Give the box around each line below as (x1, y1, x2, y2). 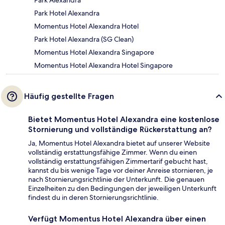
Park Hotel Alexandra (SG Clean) (34, 35, 134, 44)
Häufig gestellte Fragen (24, 91, 114, 101)
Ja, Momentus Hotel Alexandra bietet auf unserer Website (28, 139, 210, 148)
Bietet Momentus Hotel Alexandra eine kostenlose (28, 115, 219, 125)
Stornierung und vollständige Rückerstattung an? (28, 125, 212, 135)
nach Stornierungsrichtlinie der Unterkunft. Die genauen (28, 175, 204, 184)
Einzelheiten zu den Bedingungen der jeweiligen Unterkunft (28, 184, 216, 193)
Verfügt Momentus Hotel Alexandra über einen (28, 214, 206, 224)
